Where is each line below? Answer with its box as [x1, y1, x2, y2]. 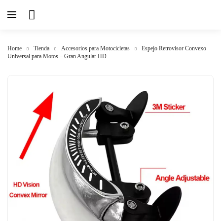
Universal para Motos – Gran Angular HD [7, 53, 107, 60]
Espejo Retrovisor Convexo [142, 45, 206, 52]
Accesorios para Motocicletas [61, 45, 130, 52]
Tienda [34, 45, 49, 52]
